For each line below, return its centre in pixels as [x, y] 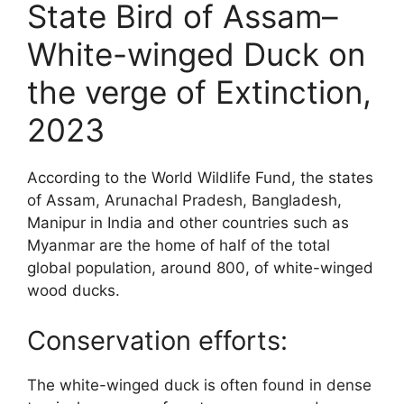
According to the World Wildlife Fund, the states [200, 178]
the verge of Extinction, [199, 92]
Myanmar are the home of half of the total [179, 245]
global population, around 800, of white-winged [200, 268]
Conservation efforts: [157, 340]
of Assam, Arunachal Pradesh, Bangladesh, [184, 200]
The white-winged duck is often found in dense [199, 385]
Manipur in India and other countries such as [188, 223]
